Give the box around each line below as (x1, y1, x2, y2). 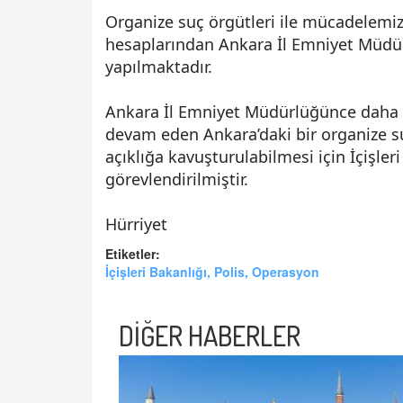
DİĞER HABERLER (119, 318, 300, 353)
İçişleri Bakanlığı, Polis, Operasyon (105, 262, 319, 281)
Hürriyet (105, 212, 167, 235)
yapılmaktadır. (105, 55, 212, 77)
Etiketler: (105, 244, 160, 263)
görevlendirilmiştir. (105, 167, 248, 190)
